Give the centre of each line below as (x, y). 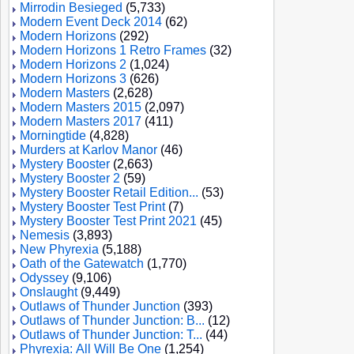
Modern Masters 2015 (81, 107)
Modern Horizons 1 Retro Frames (113, 50)
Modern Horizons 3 (73, 79)
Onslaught (49, 292)
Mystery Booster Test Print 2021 (108, 221)
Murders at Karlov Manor (88, 150)
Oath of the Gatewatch (82, 264)
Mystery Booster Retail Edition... (109, 192)
